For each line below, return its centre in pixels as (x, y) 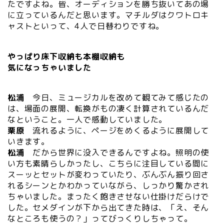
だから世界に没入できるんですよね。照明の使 (121, 153)
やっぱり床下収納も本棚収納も (66, 56)
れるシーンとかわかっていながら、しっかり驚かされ (108, 186)
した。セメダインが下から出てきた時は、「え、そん (108, 208)
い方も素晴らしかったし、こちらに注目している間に (108, 164)
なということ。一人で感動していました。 (87, 120)
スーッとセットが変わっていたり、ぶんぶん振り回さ (108, 175)
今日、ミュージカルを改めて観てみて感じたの (117, 98)
